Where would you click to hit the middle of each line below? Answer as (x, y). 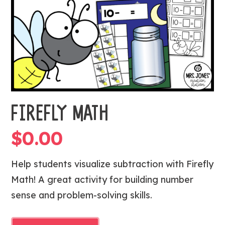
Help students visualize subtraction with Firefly (113, 164)
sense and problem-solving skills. (82, 195)
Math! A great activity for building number (102, 180)
